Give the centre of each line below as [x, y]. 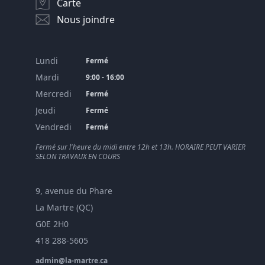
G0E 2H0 [52, 224]
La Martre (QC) [64, 207]
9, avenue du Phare [74, 190]
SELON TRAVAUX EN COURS [78, 156]
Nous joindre [86, 19]
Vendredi [54, 127]
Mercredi [54, 93]
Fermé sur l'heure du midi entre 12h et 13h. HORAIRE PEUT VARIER [140, 147]
